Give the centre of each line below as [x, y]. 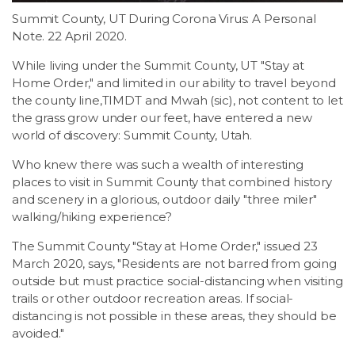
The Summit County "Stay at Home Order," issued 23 [165, 246]
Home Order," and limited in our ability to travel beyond [174, 82]
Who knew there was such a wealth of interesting [158, 164]
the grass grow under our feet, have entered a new [162, 117]
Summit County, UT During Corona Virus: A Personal [164, 18]
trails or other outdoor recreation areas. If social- [153, 298]
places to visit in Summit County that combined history [172, 181]
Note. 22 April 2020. [69, 36]
